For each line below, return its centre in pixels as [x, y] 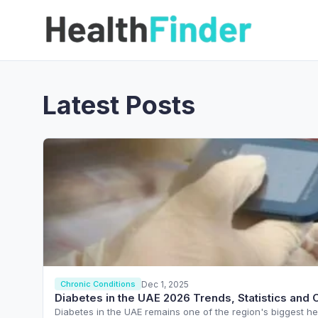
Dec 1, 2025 [165, 284]
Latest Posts [119, 105]
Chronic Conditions [98, 284]
